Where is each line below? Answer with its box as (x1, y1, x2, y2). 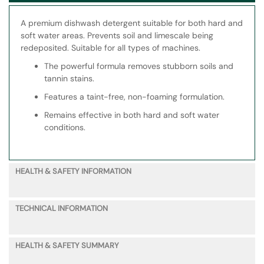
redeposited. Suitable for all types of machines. (21, 42, 200, 54)
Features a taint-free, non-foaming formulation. (44, 91, 225, 103)
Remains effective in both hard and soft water (44, 110, 219, 121)
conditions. (44, 122, 85, 133)
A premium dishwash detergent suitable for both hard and (21, 18, 243, 29)
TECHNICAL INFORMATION (15, 203, 108, 214)
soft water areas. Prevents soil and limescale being (21, 30, 213, 41)
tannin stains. (44, 73, 94, 84)
